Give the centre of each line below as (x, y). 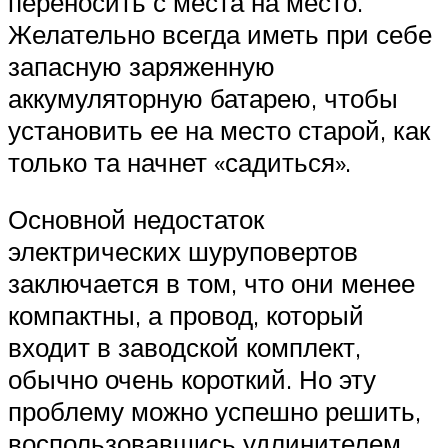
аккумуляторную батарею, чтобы (203, 97)
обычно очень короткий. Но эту (192, 379)
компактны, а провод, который (186, 315)
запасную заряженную (141, 65)
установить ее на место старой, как (219, 129)
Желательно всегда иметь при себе (220, 33)
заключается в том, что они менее (211, 283)
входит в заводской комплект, (184, 347)
